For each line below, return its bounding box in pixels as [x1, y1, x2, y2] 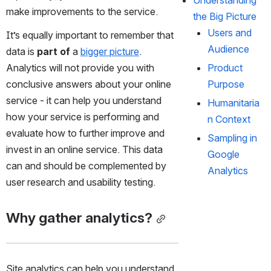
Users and [207, 26, 252, 39]
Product [207, 61, 243, 74]
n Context [207, 113, 251, 125]
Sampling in [207, 131, 258, 144]
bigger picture [80, 45, 139, 57]
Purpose [207, 77, 245, 90]
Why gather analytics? [6, 209, 152, 226]
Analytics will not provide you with [6, 61, 154, 74]
